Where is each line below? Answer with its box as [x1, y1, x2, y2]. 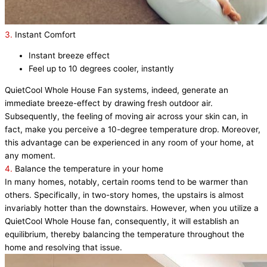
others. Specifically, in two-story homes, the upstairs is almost [5, 190, 244, 200]
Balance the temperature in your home [15, 164, 163, 174]
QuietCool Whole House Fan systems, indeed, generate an [5, 85, 228, 95]
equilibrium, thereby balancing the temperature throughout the [5, 229, 244, 240]
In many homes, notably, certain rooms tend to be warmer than [5, 177, 248, 187]
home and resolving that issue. [5, 243, 122, 253]
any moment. [5, 151, 55, 161]
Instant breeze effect [29, 51, 110, 61]
